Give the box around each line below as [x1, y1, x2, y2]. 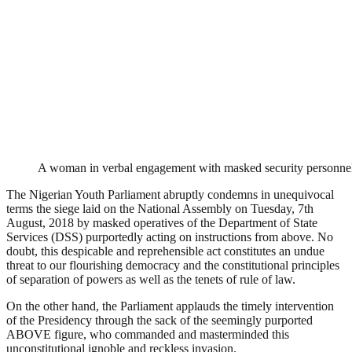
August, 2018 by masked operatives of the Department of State [6, 215, 317, 229]
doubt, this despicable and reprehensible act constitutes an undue [6, 244, 324, 258]
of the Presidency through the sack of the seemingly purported [6, 313, 313, 327]
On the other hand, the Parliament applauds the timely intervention [6, 299, 334, 313]
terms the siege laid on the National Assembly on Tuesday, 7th [6, 201, 313, 215]
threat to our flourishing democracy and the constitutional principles [6, 258, 339, 272]
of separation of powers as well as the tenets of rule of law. [6, 272, 295, 286]
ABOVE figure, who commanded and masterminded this [6, 327, 289, 341]
